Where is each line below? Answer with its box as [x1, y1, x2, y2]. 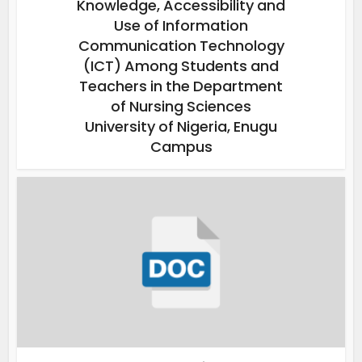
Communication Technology [78, 35, 284, 56]
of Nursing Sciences [111, 95, 251, 116]
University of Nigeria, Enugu [85, 116, 277, 137]
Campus [149, 136, 213, 157]
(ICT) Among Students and [83, 55, 279, 76]
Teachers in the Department [79, 75, 283, 96]
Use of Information [114, 15, 248, 36]
